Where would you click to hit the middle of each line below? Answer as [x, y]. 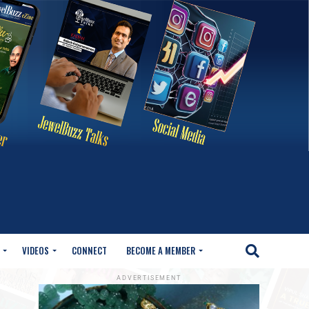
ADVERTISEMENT [149, 278]
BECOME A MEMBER [161, 251]
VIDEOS [36, 251]
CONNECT [89, 251]
